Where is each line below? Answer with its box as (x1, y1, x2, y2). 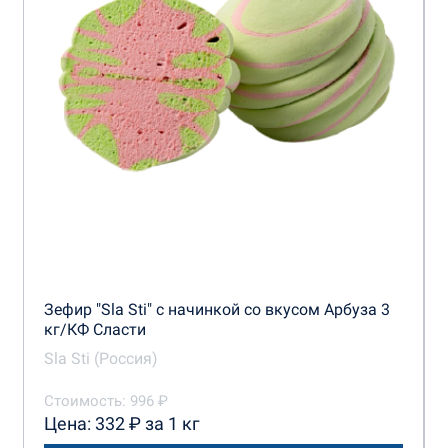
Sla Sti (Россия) (43, 349, 158, 369)
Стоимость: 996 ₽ (43, 392, 168, 411)
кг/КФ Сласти (43, 320, 146, 340)
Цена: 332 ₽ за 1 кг (43, 413, 200, 435)
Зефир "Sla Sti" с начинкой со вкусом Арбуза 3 (43, 300, 390, 320)
